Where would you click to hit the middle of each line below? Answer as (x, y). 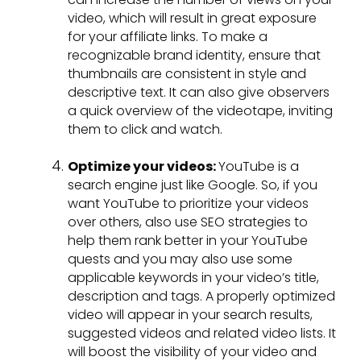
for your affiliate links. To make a (168, 37)
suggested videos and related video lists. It (202, 334)
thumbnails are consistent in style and (187, 74)
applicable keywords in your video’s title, (193, 278)
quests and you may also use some (180, 259)
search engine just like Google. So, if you (193, 185)
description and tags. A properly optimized (201, 297)
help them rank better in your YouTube (188, 241)
